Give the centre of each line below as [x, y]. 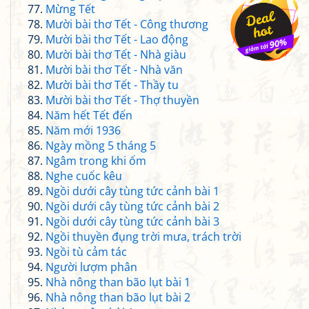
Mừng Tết [70, 9]
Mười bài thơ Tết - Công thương [127, 24]
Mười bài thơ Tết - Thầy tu [112, 85]
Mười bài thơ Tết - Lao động [117, 39]
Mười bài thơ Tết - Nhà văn [114, 70]
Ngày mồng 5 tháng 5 [101, 146]
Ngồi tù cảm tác [86, 252]
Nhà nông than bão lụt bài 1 [118, 282]
